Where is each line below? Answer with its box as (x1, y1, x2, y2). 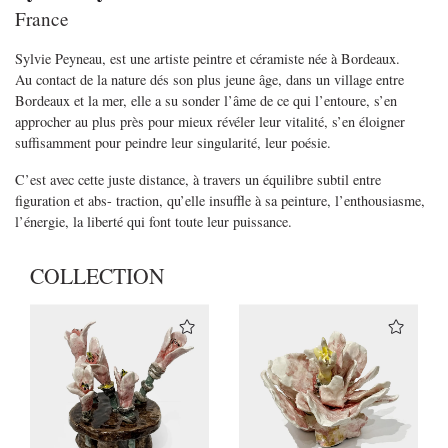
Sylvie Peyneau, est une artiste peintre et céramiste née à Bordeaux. (15, 49, 400, 69)
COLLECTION (30, 261, 165, 291)
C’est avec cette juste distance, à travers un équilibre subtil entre (15, 170, 381, 190)
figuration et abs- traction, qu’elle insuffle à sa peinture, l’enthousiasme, (15, 191, 425, 211)
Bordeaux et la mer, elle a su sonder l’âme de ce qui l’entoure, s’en (15, 91, 397, 111)
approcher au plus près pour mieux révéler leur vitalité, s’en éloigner (15, 112, 405, 132)
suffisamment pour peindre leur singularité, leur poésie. (15, 133, 331, 153)
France (15, 6, 69, 32)
